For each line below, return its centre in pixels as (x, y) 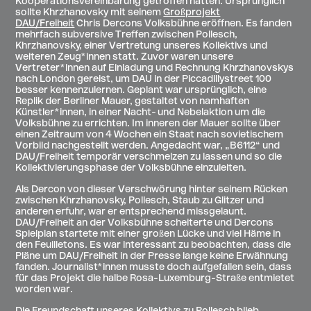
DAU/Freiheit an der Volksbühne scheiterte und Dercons (145, 224)
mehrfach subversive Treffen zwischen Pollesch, (127, 35)
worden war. (44, 290)
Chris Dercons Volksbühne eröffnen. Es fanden (183, 24)
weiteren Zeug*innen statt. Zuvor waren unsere (125, 58)
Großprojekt (192, 13)
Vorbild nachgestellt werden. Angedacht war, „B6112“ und (148, 146)
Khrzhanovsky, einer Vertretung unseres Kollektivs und (142, 47)
